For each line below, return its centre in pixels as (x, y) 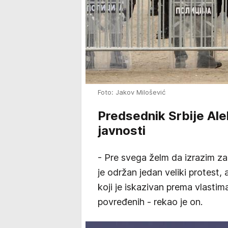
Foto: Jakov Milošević (132, 92)
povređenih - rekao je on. (150, 202)
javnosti (123, 131)
